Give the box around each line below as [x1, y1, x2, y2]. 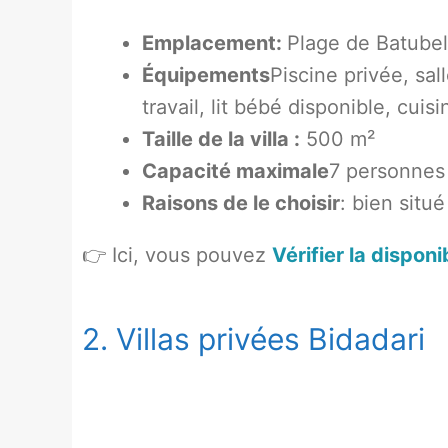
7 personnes [329, 158, 445, 183]
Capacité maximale [142, 158, 329, 183]
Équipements [142, 62, 270, 87]
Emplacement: [142, 30, 287, 55]
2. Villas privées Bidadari [82, 320, 425, 357]
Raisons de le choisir [142, 190, 340, 215]
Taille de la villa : [142, 126, 300, 151]
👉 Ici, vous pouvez [82, 242, 272, 267]
